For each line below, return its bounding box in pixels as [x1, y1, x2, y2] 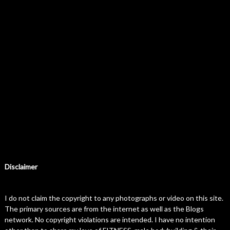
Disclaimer [4, 162, 37, 171]
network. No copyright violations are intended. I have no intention [4, 215, 215, 224]
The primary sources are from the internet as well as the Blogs [4, 204, 204, 213]
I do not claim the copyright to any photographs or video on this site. [4, 194, 223, 202]
